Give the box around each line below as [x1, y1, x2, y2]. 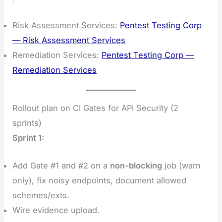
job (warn [162, 160, 201, 170]
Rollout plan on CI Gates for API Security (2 [12, 103, 179, 113]
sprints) [12, 117, 42, 128]
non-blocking [110, 160, 163, 170]
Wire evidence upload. [12, 205, 100, 215]
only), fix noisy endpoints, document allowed [12, 175, 187, 185]
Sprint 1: [12, 132, 45, 143]
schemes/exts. [12, 190, 70, 200]
